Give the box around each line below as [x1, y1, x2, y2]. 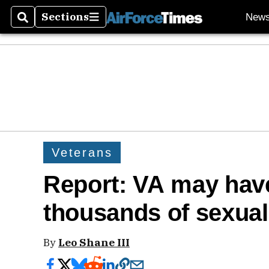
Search [17, 17, 56, 31]
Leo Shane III [58, 235, 130, 249]
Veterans [52, 145, 113, 159]
